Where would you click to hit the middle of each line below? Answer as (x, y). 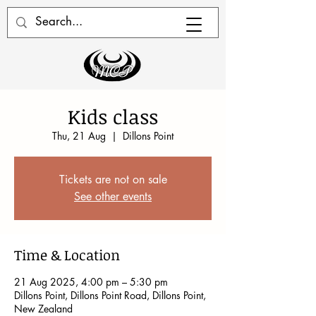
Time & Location (67, 255)
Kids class (113, 116)
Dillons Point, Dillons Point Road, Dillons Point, (110, 295)
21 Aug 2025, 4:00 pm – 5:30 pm (91, 282)
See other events (113, 196)
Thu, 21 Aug (79, 136)
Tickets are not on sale (113, 180)
